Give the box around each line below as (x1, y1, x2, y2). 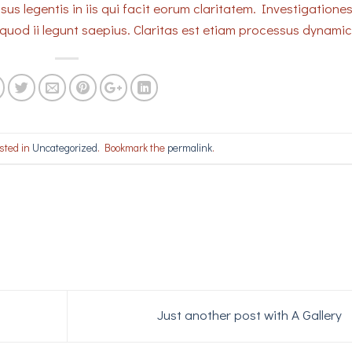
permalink (167, 141, 212, 156)
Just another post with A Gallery (156, 305, 345, 324)
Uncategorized (31, 141, 97, 156)
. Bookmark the (97, 141, 167, 156)
